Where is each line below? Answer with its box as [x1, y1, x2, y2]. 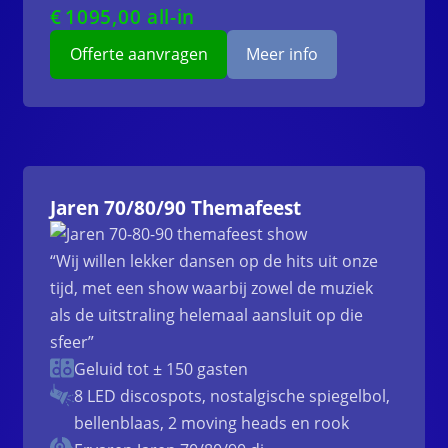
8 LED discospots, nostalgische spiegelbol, [74, 385, 391, 408]
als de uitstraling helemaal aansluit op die [50, 304, 364, 327]
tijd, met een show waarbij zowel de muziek [50, 277, 374, 300]
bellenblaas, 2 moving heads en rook [74, 412, 350, 435]
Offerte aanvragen [69, 43, 208, 66]
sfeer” [50, 331, 95, 354]
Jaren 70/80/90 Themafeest [50, 195, 302, 221]
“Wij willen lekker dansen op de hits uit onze [50, 250, 379, 273]
